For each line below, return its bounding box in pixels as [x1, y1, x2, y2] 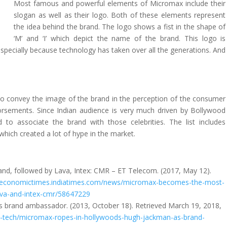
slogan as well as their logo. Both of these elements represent [14, 10, 226, 20]
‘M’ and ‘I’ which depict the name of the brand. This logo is [14, 33, 226, 43]
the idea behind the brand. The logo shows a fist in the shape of [14, 22, 226, 31]
